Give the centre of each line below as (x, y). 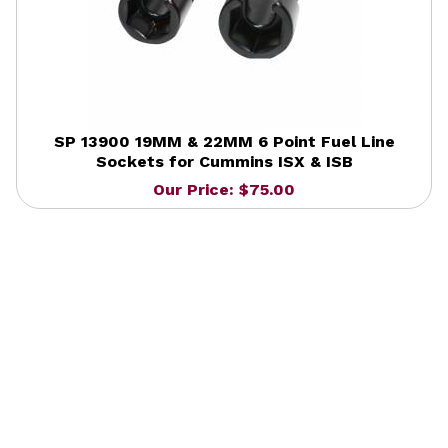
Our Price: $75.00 (224, 189)
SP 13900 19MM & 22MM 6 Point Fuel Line (224, 141)
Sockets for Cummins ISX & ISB (224, 161)
